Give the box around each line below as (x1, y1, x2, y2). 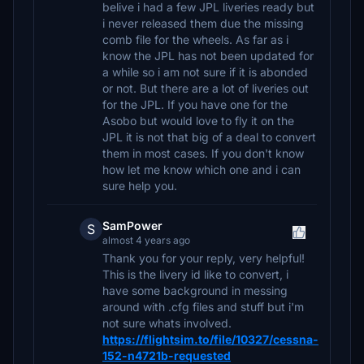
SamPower (102, 219, 162, 232)
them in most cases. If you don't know (102, 146, 304, 160)
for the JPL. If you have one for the (102, 97, 288, 111)
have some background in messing (102, 284, 288, 297)
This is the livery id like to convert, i (102, 267, 288, 281)
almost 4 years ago (102, 234, 190, 246)
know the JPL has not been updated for (102, 49, 314, 63)
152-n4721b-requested (102, 349, 231, 362)
